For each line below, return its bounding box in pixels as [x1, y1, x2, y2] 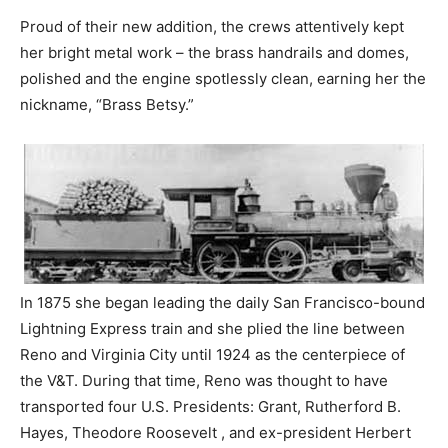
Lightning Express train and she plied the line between [20, 318, 405, 338]
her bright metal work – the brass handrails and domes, [20, 42, 409, 62]
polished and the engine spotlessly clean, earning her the [20, 68, 426, 88]
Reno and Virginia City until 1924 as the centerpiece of [20, 344, 405, 364]
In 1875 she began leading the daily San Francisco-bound [20, 292, 425, 312]
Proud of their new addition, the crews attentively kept [20, 16, 404, 36]
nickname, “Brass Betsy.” [20, 94, 194, 114]
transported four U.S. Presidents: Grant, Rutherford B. [20, 396, 401, 416]
